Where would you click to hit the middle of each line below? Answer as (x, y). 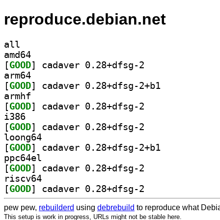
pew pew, (21, 207)
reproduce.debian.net (85, 19)
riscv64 (23, 178)
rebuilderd (56, 207)
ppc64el (23, 158)
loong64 (23, 137)
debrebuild (116, 207)
